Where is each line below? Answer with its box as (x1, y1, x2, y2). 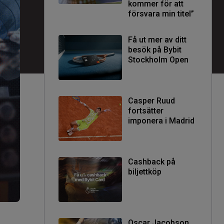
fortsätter (128, 105, 163, 115)
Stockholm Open (128, 54, 188, 64)
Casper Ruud (128, 95, 175, 105)
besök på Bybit (128, 44, 181, 54)
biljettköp (128, 166, 161, 176)
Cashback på (128, 156, 175, 166)
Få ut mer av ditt (128, 34, 186, 44)
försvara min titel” (128, 8, 194, 18)
